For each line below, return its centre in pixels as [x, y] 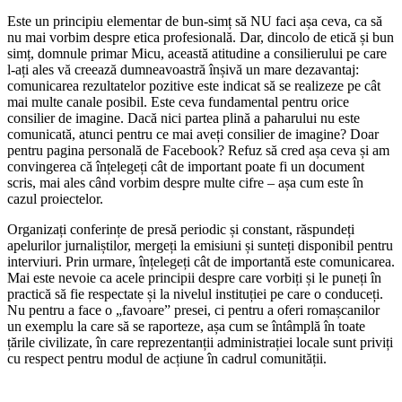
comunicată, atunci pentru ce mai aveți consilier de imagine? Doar [193, 134]
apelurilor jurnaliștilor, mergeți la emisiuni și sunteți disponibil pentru [200, 245]
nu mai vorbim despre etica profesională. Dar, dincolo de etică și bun [201, 37]
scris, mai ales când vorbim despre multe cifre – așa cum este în [185, 182]
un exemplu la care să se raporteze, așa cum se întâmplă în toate [186, 326]
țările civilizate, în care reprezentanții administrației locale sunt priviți [200, 342]
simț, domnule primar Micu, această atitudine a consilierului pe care [197, 53]
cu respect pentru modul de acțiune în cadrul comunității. [167, 358]
